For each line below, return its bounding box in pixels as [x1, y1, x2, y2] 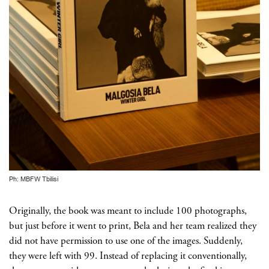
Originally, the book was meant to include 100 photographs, [9, 204, 247, 217]
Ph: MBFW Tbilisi [9, 175, 58, 184]
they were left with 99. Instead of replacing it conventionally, [9, 249, 247, 262]
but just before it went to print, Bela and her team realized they [9, 219, 256, 232]
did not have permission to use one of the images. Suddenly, [9, 234, 243, 247]
